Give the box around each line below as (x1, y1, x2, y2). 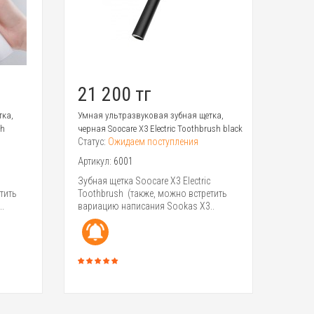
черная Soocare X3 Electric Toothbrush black (77, 123, 243, 134)
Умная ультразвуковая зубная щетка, (77, 109, 224, 121)
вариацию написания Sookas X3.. (77, 200, 214, 212)
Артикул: (77, 155, 114, 167)
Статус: (77, 135, 108, 147)
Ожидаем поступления (107, 135, 198, 147)
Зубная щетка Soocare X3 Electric (77, 175, 210, 186)
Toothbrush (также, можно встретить (77, 187, 227, 199)
